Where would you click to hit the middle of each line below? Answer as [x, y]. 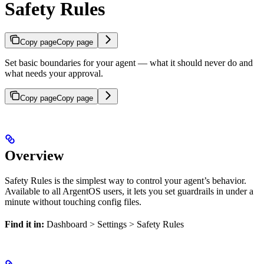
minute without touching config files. [73, 202]
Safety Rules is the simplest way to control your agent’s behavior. [126, 181]
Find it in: [24, 225]
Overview [34, 156]
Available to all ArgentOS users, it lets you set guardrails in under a [129, 192]
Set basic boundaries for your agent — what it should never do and [129, 63]
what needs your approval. [54, 74]
